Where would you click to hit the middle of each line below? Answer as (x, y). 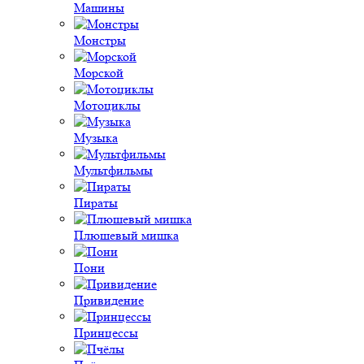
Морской (99, 73)
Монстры (100, 40)
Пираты (96, 203)
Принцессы (106, 333)
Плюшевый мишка (126, 235)
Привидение (109, 300)
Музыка (96, 138)
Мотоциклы (107, 105)
